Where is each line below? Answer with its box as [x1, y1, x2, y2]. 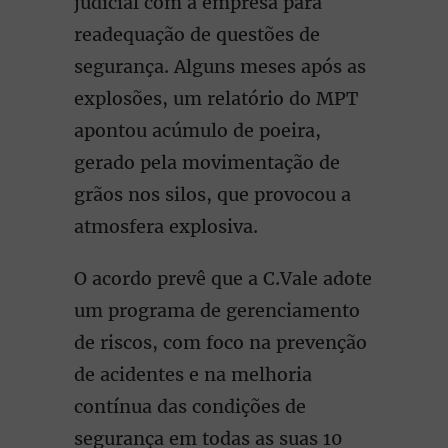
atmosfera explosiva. [74, 215, 258, 238]
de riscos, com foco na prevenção [74, 331, 367, 354]
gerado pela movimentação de [74, 151, 340, 174]
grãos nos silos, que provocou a [74, 183, 351, 206]
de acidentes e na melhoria [74, 363, 312, 386]
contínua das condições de [74, 395, 306, 418]
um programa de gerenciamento [74, 299, 360, 322]
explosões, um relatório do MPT [74, 87, 358, 110]
